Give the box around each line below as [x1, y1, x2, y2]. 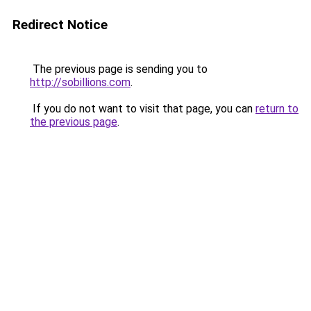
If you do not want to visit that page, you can [30, 102, 255, 115]
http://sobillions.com [30, 76, 131, 89]
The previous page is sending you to [30, 62, 208, 76]
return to [255, 102, 299, 115]
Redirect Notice [12, 17, 108, 33]
